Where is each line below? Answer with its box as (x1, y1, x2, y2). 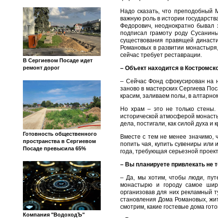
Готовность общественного (23, 131, 97, 137)
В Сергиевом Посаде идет (23, 57, 92, 64)
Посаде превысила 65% (23, 145, 86, 152)
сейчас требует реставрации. (120, 52, 202, 58)
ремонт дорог (23, 65, 60, 71)
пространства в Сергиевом (23, 138, 96, 145)
